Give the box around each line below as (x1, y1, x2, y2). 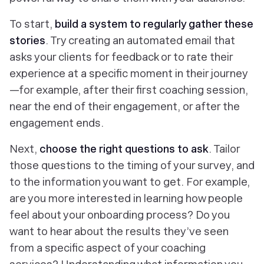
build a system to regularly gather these (55, 18, 253, 30)
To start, (9, 18, 55, 30)
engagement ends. (9, 117, 104, 129)
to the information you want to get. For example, (9, 176, 250, 188)
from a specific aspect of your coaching (9, 242, 206, 254)
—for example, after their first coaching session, (9, 84, 248, 96)
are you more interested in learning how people (9, 192, 243, 204)
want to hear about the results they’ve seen (9, 225, 229, 237)
